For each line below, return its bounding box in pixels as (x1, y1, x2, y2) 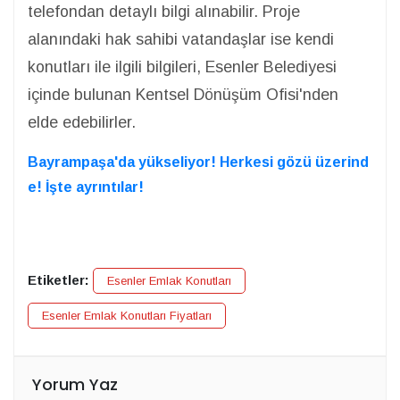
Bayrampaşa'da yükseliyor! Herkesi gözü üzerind (28, 154, 369, 170)
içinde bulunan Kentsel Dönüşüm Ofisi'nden (28, 85, 338, 104)
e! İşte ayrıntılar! (28, 179, 144, 195)
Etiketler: (28, 271, 89, 287)
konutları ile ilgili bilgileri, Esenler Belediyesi (28, 57, 337, 76)
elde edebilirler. (28, 112, 136, 131)
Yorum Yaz (32, 372, 118, 396)
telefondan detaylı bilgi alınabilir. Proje (28, 2, 300, 21)
